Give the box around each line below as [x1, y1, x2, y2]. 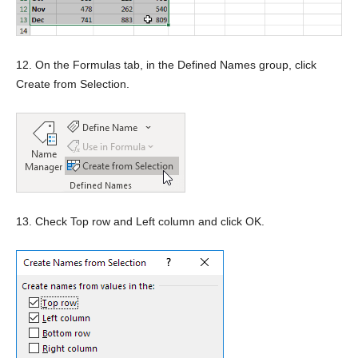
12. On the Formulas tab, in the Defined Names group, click [16, 58, 316, 71]
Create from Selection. [16, 77, 129, 90]
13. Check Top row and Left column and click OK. [16, 214, 265, 228]
